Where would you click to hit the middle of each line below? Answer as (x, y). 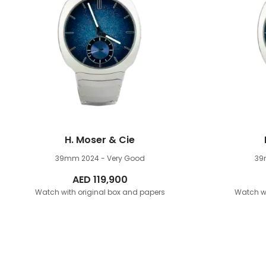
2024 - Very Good (113, 158)
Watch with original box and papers (100, 192)
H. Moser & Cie (100, 140)
